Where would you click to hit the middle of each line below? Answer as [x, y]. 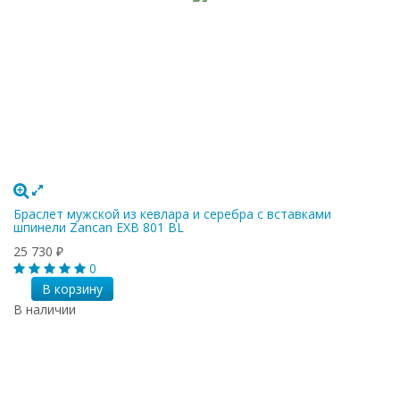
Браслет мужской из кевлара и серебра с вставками [172, 213]
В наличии [45, 309]
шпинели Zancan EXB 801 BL [99, 227]
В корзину [72, 288]
